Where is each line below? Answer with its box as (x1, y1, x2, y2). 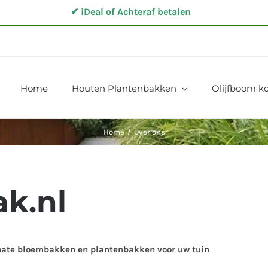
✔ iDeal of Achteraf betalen (70, 5, 191, 17)
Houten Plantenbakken (72, 83, 176, 95)
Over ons (133, 127, 165, 136)
